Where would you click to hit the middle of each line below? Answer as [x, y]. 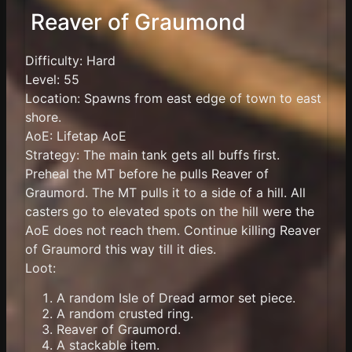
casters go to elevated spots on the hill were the [170, 211]
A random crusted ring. [125, 313]
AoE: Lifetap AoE [76, 136]
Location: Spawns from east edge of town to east [173, 98]
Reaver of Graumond [139, 22]
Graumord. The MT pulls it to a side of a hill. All [165, 192]
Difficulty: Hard [70, 60]
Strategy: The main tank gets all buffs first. [152, 154]
